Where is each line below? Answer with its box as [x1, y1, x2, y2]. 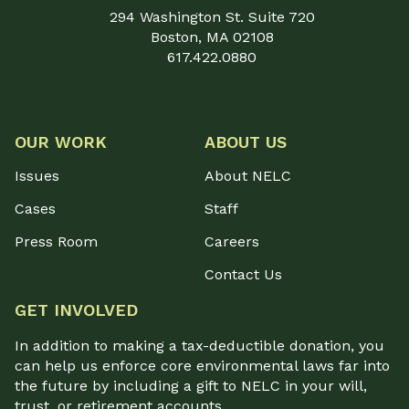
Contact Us [204, 266, 282, 284]
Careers [204, 233, 259, 251]
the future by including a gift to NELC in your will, [15, 377, 367, 395]
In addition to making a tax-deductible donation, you [15, 337, 384, 355]
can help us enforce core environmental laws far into [15, 357, 390, 375]
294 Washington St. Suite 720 [109, 8, 315, 26]
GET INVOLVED [15, 300, 138, 320]
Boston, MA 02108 [150, 28, 274, 47]
